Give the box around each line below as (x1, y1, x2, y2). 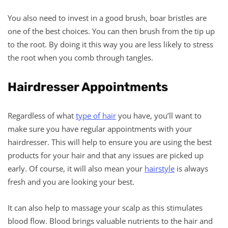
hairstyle (145, 163, 175, 174)
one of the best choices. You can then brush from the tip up (8, 25, 215, 36)
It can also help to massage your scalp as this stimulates (8, 202, 203, 213)
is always (175, 163, 208, 174)
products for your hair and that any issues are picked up (8, 150, 204, 160)
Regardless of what (8, 110, 76, 121)
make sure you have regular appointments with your (8, 123, 192, 134)
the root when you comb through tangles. (8, 52, 153, 63)
